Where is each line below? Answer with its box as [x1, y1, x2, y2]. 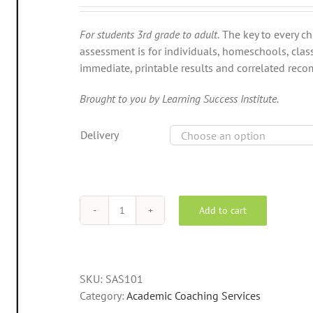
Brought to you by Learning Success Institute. [80, 92, 279, 106]
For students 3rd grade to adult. [80, 27, 219, 42]
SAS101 [105, 272, 143, 286]
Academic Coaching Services [126, 289, 261, 303]
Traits [121, 277, 147, 292]
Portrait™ [121, 244, 166, 259]
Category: [80, 289, 126, 303]
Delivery [80, 128, 119, 143]
